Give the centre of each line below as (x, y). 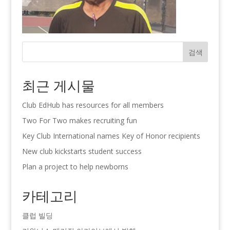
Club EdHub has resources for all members (93, 105)
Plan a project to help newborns (76, 166)
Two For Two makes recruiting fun (79, 120)
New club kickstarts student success (82, 151)
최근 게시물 (58, 85)
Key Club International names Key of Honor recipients (111, 136)
